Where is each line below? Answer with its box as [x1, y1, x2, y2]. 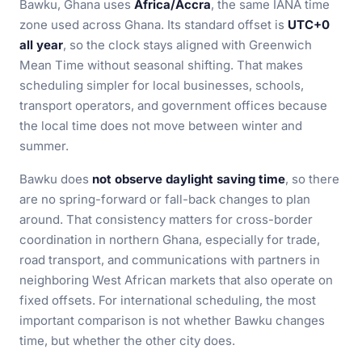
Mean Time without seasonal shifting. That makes [19, 57, 303, 73]
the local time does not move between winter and [19, 118, 302, 133]
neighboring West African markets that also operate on [19, 272, 333, 288]
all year [19, 37, 63, 53]
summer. [19, 138, 69, 154]
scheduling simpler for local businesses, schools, [19, 78, 304, 93]
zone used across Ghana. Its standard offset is [19, 17, 288, 32]
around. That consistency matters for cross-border [19, 212, 313, 227]
